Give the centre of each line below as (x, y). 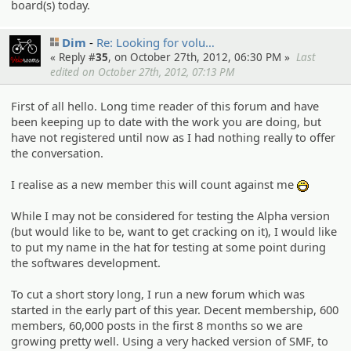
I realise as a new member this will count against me (154, 185)
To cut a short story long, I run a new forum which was (158, 294)
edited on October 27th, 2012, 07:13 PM (142, 72)
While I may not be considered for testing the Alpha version (171, 216)
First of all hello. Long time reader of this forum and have (165, 106)
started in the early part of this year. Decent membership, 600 (175, 310)
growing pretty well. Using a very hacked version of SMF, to (170, 341)
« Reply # (73, 57)
